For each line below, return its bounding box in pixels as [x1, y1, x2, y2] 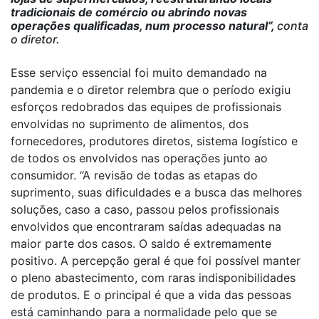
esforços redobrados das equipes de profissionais [11, 100, 281, 114]
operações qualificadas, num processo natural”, [11, 19, 277, 33]
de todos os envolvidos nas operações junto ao [11, 151, 268, 165]
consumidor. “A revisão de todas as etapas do [11, 168, 258, 182]
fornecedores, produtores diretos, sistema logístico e [11, 134, 298, 148]
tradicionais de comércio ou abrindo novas [11, 5, 247, 19]
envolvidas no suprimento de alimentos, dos [11, 117, 249, 131]
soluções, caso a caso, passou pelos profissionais [11, 202, 279, 216]
